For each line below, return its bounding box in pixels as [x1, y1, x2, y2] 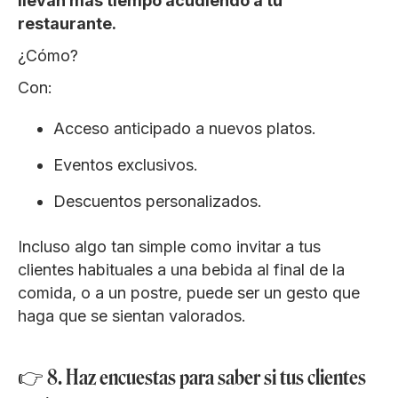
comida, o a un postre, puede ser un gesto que [18, 283, 360, 302]
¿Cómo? [18, 45, 78, 65]
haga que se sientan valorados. [18, 306, 246, 325]
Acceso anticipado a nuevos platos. [53, 118, 316, 138]
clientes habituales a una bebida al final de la [18, 259, 345, 279]
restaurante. [18, 13, 116, 33]
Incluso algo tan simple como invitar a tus [18, 236, 321, 256]
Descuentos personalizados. [53, 191, 262, 211]
